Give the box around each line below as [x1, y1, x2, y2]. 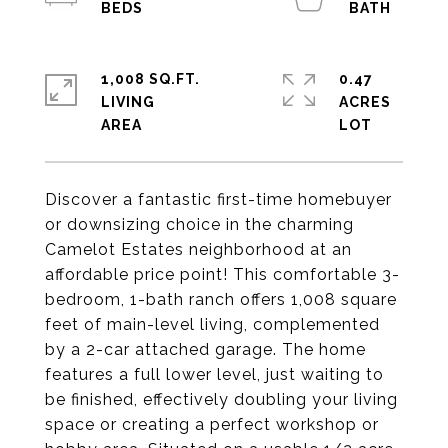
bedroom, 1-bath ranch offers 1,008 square [45, 290, 397, 309]
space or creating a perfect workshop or [45, 415, 379, 434]
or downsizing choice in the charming [45, 215, 354, 234]
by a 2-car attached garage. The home [45, 340, 366, 359]
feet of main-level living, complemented [45, 315, 380, 334]
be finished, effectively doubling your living [45, 390, 398, 409]
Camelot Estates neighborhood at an [45, 240, 352, 259]
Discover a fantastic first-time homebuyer [45, 190, 392, 209]
